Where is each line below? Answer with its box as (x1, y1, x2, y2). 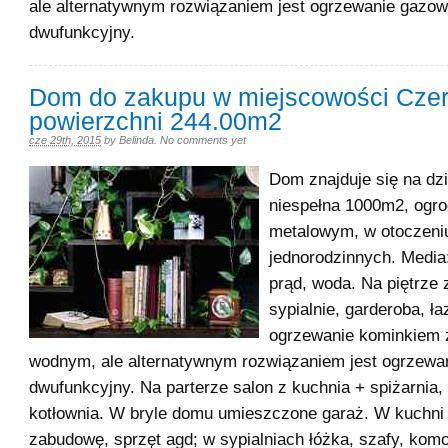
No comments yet (160, 134, 246, 146)
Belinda (119, 134, 154, 146)
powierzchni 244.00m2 (29, 108, 282, 135)
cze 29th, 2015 (29, 134, 101, 146)
